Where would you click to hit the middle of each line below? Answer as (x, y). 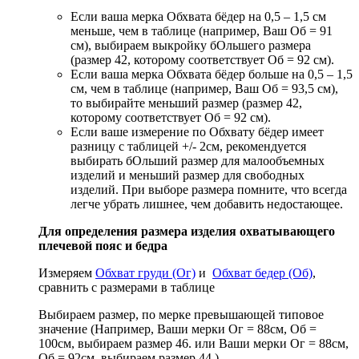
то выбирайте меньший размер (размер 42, (186, 103)
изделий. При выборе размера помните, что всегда (209, 189)
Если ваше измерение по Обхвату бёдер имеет (197, 131)
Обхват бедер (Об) (262, 272)
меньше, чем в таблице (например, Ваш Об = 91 (202, 30)
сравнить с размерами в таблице (127, 287)
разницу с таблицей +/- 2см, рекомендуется (188, 146)
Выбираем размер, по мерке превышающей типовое (181, 314)
